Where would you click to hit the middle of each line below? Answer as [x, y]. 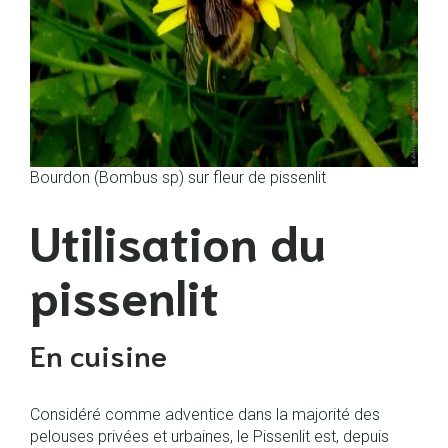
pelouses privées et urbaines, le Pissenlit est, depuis [209, 436]
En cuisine [98, 353]
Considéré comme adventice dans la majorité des [205, 414]
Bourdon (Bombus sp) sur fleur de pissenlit [178, 177]
